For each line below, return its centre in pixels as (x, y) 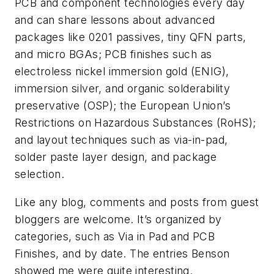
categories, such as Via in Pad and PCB (115, 236)
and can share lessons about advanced (115, 20)
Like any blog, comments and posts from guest (137, 202)
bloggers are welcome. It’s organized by (118, 219)
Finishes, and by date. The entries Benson (122, 253)
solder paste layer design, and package (116, 157)
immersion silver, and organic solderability (123, 89)
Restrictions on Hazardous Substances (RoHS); (135, 123)
